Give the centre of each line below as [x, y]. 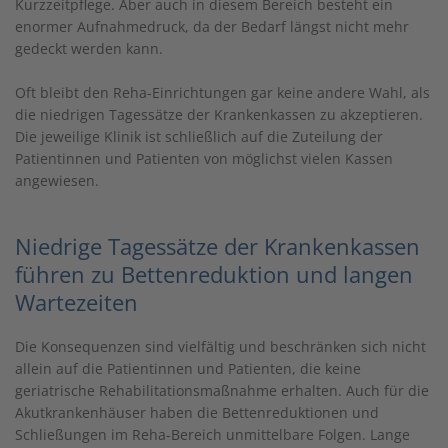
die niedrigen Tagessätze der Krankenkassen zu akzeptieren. [219, 114]
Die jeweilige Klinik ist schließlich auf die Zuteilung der [199, 136]
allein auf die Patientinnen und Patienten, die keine [188, 368]
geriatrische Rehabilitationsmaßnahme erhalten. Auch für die [222, 390]
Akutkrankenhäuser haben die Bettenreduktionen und [197, 412]
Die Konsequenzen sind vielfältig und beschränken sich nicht [220, 346]
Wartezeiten [76, 301]
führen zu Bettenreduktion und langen [214, 273]
